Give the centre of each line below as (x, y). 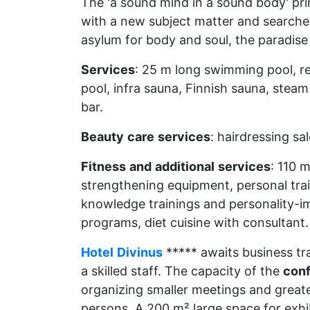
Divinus (140, 252)
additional (185, 166)
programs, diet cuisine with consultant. (195, 222)
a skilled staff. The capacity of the (182, 271)
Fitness (103, 166)
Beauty (102, 137)
